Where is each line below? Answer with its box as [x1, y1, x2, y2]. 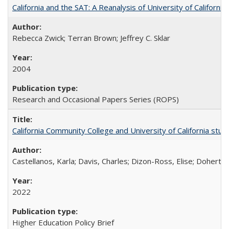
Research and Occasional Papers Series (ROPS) [12, 94, 179, 104]
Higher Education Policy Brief [12, 217, 114, 227]
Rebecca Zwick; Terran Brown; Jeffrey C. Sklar [12, 33, 170, 43]
